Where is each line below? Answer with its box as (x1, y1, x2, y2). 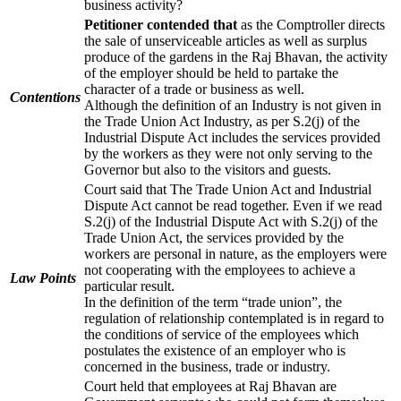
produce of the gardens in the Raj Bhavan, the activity (84, 48, 388, 64)
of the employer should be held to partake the (84, 64, 338, 81)
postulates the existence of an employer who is (84, 342, 346, 358)
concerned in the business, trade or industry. (84, 358, 334, 374)
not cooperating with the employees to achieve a (84, 261, 355, 277)
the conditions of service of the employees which (84, 326, 359, 342)
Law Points (10, 269, 76, 286)
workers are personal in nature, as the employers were (84, 245, 387, 261)
